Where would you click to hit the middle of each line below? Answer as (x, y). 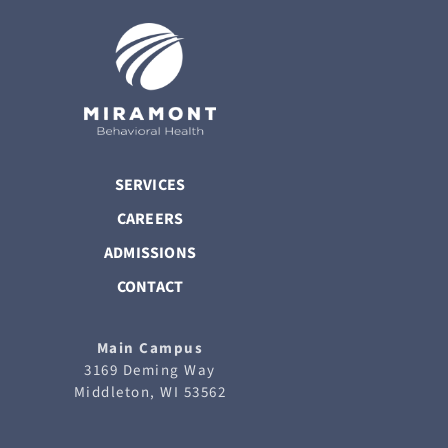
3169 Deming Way (150, 370)
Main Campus (150, 348)
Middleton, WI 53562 (150, 392)
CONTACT (150, 287)
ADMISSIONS (150, 253)
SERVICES (150, 185)
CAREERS (150, 219)
